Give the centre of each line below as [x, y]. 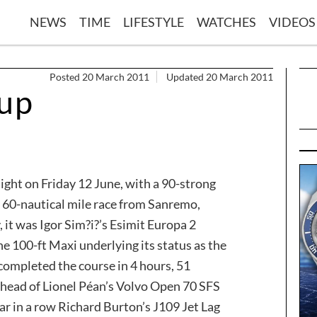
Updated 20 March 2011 [220, 76]
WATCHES [226, 22]
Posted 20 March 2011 [99, 76]
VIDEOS [292, 22]
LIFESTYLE [154, 22]
